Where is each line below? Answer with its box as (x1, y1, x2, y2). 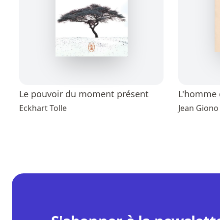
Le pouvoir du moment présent (19, 88, 149, 100)
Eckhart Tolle (19, 103, 67, 114)
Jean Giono (178, 103, 219, 114)
